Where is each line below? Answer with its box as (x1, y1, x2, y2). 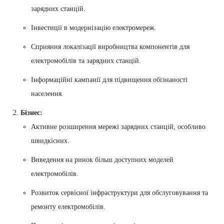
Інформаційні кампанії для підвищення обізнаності (31, 75, 187, 83)
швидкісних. (31, 136, 69, 144)
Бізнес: (20, 108, 42, 116)
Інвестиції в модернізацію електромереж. (31, 23, 156, 31)
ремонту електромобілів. (31, 202, 105, 210)
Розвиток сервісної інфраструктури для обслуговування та (31, 188, 208, 196)
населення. (31, 89, 63, 97)
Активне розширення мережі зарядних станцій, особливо (31, 122, 205, 130)
